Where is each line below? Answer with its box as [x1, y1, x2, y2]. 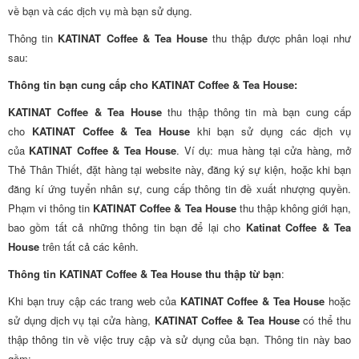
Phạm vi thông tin [8, 200, 94, 216]
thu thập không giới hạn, [236, 200, 352, 216]
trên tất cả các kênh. [39, 239, 139, 254]
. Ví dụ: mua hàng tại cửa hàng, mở [176, 143, 352, 158]
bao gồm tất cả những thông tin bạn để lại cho [8, 220, 246, 235]
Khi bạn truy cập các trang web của [8, 293, 180, 309]
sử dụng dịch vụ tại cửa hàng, [8, 313, 155, 328]
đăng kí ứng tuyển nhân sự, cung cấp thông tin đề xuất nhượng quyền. [8, 181, 351, 196]
